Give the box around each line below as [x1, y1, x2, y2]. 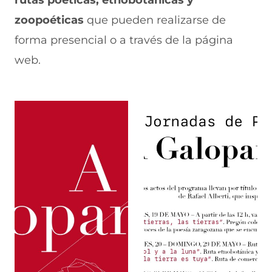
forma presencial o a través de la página [15, 33, 233, 47]
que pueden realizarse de [84, 13, 226, 27]
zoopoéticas [15, 13, 84, 27]
